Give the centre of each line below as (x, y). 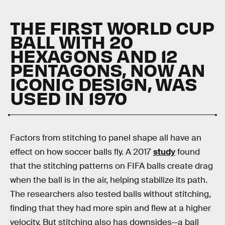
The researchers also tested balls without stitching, (110, 194)
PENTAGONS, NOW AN (108, 70)
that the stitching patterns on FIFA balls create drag (111, 166)
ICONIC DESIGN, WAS (104, 84)
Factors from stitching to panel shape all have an (106, 138)
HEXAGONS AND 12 (94, 55)
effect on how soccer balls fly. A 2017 (82, 152)
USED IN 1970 (69, 98)
